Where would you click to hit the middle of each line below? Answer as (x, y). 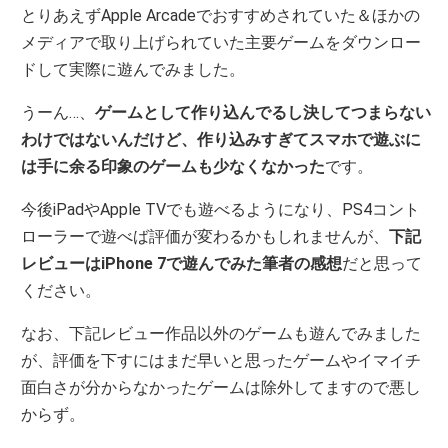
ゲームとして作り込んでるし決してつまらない (263, 112)
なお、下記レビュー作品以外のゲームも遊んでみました (221, 333)
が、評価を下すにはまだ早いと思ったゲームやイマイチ (221, 360)
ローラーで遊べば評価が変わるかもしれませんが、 (205, 236)
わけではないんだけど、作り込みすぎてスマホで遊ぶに (221, 139)
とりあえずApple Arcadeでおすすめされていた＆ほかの (221, 15)
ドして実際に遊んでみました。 (133, 69)
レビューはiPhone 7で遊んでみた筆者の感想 (182, 263)
